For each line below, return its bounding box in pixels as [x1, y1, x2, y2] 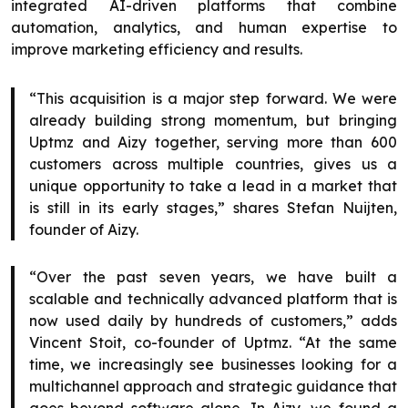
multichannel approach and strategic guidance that [29, 377, 397, 396]
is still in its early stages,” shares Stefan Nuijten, [29, 199, 397, 218]
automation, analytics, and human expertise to [11, 18, 397, 37]
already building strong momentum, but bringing [29, 111, 397, 130]
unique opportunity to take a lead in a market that [29, 177, 397, 196]
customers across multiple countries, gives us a [29, 155, 397, 174]
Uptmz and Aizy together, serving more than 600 [29, 133, 397, 152]
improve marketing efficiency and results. [11, 40, 302, 59]
